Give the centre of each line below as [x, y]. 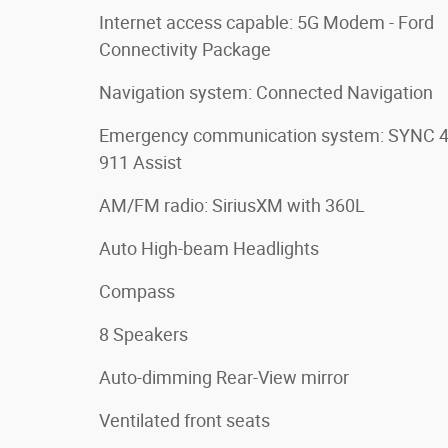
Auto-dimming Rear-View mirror [224, 377]
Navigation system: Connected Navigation [266, 92]
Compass [137, 291]
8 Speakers [143, 334]
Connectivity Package [185, 49]
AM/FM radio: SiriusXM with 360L [232, 205]
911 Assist [140, 162]
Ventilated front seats [184, 420]
